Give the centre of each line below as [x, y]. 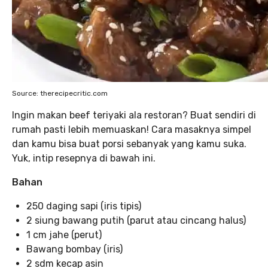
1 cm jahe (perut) [64, 234]
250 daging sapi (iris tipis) [84, 206]
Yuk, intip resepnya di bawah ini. [84, 158]
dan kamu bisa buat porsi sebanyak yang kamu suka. [129, 144]
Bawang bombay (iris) [74, 249]
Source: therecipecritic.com [60, 93]
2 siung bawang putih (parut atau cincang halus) [136, 220]
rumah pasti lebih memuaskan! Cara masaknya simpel [132, 129]
